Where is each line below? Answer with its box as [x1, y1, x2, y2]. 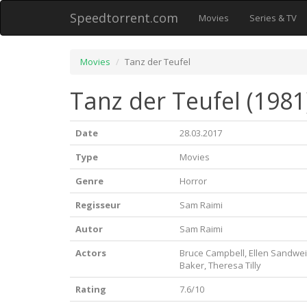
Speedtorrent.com [70, 10, 178, 26]
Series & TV [249, 12, 297, 24]
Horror [180, 175, 207, 187]
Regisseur [75, 199, 121, 211]
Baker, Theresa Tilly [180, 259, 261, 271]
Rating [75, 283, 106, 295]
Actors [75, 247, 106, 259]
